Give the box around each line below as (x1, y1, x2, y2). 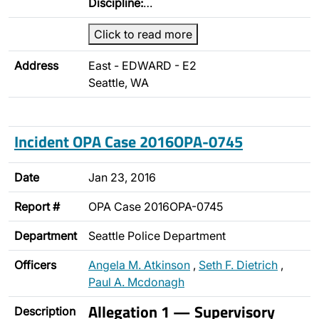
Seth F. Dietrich (199, 258, 278, 272)
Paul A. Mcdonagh (88, 275, 184, 289)
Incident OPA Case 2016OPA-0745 (14, 130, 243, 153)
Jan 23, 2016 (88, 170, 156, 184)
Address (14, 58, 58, 73)
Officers (14, 258, 56, 272)
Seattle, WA (88, 75, 149, 90)
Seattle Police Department (88, 229, 226, 243)
